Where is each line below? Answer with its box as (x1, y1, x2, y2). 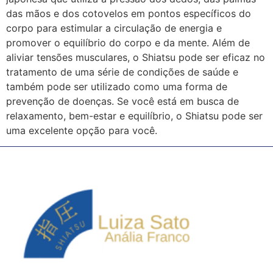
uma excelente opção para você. (6, 124, 157, 136)
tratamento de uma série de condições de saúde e (6, 65, 238, 78)
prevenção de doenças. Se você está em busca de (6, 94, 239, 107)
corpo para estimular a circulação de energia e (6, 21, 222, 34)
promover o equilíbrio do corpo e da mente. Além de (6, 36, 250, 49)
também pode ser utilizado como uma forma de (6, 80, 227, 93)
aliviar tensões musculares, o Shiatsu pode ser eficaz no (6, 51, 265, 63)
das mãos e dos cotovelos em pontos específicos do (6, 7, 251, 19)
